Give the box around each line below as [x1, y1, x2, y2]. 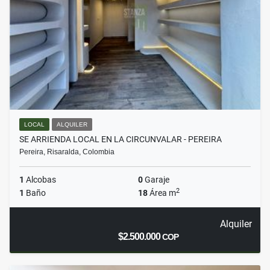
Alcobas [24, 175, 56, 185]
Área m [148, 188, 176, 198]
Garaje [143, 175, 169, 185]
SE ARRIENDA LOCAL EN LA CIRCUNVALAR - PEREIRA [19, 134, 222, 145]
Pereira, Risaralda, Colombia [19, 148, 115, 157]
